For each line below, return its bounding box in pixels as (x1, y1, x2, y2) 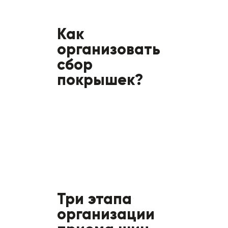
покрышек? (57, 70, 144, 89)
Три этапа (57, 189, 132, 208)
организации (57, 205, 155, 223)
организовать (57, 40, 160, 59)
